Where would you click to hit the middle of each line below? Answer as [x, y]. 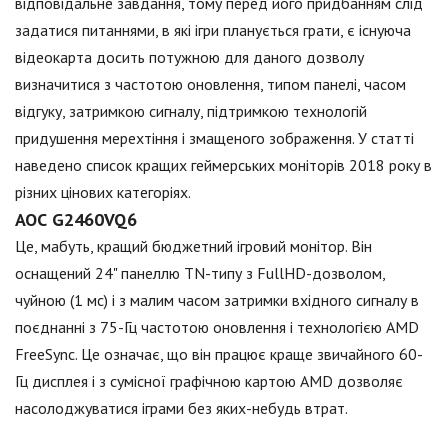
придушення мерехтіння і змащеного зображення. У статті [214, 138]
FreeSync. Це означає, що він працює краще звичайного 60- [219, 354]
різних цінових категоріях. [103, 192]
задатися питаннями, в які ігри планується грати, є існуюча [213, 30]
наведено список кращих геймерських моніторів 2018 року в [223, 165]
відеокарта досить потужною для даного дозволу [189, 57]
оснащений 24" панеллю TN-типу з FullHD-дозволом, [200, 273]
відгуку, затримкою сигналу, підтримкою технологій [191, 111]
